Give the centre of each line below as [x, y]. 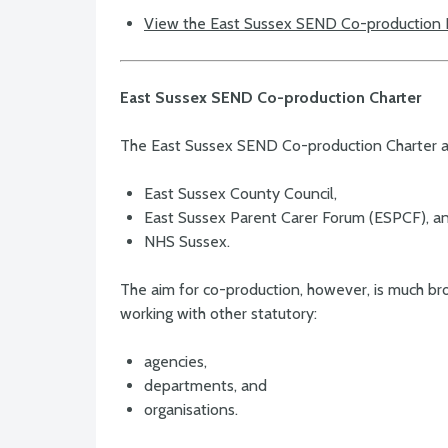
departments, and [205, 386]
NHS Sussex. [187, 242]
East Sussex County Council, [240, 194]
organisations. [191, 410]
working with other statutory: [218, 314]
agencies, [175, 362]
